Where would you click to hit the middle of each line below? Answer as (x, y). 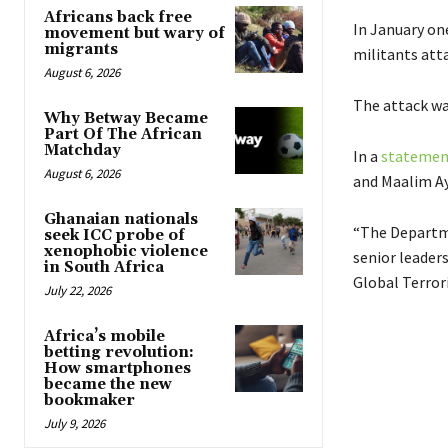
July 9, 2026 (74, 423)
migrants (81, 49)
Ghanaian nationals (121, 219)
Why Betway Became (126, 118)
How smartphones (117, 368)
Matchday (82, 150)
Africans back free (118, 17)
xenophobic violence (126, 251)
